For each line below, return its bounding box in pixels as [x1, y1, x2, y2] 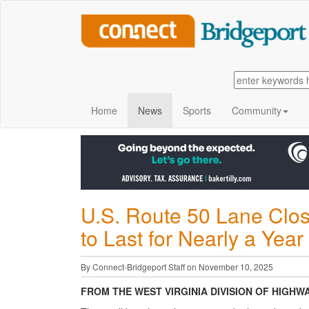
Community [232, 103, 281, 117]
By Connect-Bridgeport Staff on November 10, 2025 [81, 260, 273, 272]
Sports [183, 103, 211, 117]
